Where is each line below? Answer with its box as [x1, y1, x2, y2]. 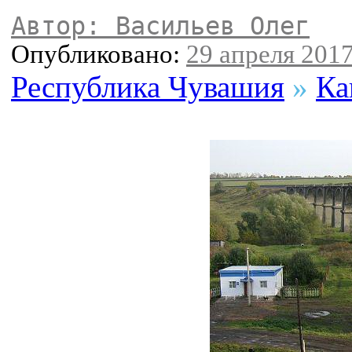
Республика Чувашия [11, 70, 284, 104]
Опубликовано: [11, 40, 186, 69]
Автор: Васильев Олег [11, 12, 310, 41]
